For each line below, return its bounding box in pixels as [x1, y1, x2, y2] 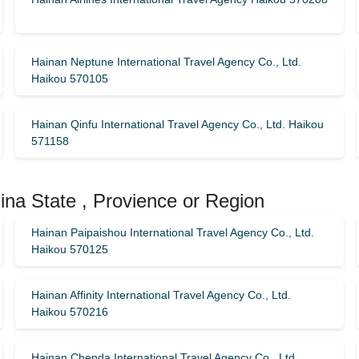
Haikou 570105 [30, 72, 108, 85]
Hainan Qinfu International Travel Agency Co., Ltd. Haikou [30, 118, 324, 131]
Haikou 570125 [30, 243, 108, 256]
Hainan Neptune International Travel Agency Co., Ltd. [30, 55, 301, 68]
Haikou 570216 [30, 305, 108, 318]
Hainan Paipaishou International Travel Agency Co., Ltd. [30, 226, 314, 239]
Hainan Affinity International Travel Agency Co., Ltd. [30, 288, 291, 301]
